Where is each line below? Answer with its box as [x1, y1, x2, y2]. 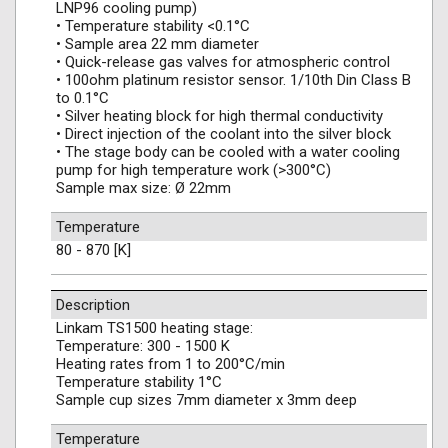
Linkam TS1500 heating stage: [56, 319, 253, 337]
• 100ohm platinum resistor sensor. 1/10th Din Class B [56, 71, 411, 89]
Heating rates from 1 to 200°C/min [56, 355, 285, 373]
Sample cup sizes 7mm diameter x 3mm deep [56, 391, 357, 409]
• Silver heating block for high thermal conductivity [56, 107, 383, 125]
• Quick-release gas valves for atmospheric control [56, 53, 390, 71]
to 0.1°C [56, 89, 109, 107]
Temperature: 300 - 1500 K [56, 337, 230, 355]
